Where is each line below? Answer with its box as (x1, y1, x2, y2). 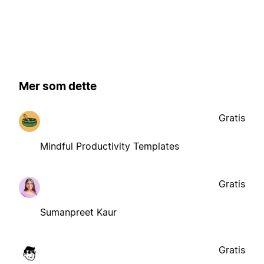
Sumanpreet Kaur (40, 206, 117, 218)
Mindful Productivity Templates (40, 140, 179, 152)
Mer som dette (19, 80, 97, 94)
